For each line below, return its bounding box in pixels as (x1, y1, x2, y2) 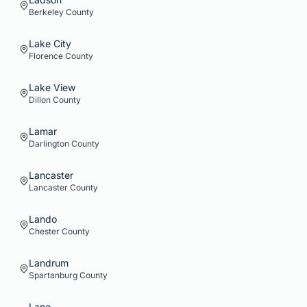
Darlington (29, 138, 69, 149)
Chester (29, 226, 60, 236)
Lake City (29, 38, 71, 49)
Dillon (29, 95, 51, 105)
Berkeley (29, 7, 64, 17)
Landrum (29, 257, 69, 269)
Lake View (29, 82, 75, 93)
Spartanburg (29, 270, 77, 280)
